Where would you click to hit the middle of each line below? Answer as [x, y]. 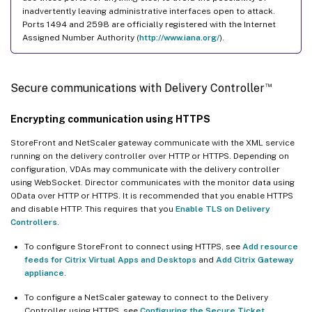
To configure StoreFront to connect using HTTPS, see [133, 246]
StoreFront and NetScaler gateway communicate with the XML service [153, 142]
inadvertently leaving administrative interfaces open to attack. [149, 11]
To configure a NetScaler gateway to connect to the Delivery [146, 297]
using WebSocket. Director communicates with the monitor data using [153, 182]
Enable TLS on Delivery [223, 209]
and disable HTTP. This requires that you [93, 209]
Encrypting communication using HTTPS [110, 119]
